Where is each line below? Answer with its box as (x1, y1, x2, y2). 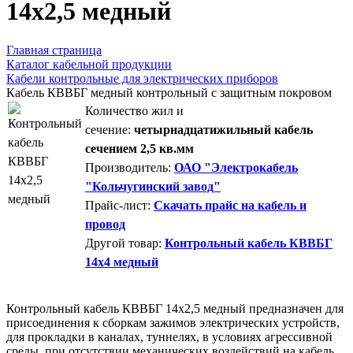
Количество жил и (85, 103, 184, 117)
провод (85, 217, 125, 231)
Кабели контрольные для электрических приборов (6, 71, 278, 85)
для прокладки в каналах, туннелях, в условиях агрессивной (6, 329, 333, 344)
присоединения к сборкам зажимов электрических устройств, (6, 315, 340, 329)
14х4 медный (85, 255, 158, 269)
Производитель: (85, 160, 171, 174)
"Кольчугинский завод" (85, 179, 221, 193)
